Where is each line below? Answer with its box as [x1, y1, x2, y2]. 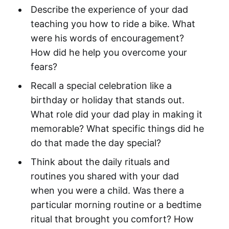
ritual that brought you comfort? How [30, 214, 194, 225]
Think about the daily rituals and [30, 156, 170, 168]
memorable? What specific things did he [30, 123, 204, 134]
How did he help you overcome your [30, 47, 187, 58]
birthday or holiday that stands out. [30, 95, 185, 106]
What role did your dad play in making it [30, 109, 202, 120]
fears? [30, 61, 57, 73]
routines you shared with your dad [30, 171, 179, 182]
